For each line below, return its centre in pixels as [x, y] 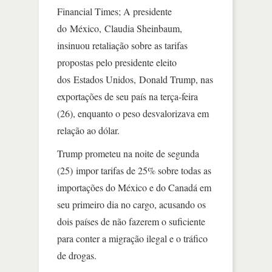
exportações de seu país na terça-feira [127, 96]
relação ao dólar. [88, 130]
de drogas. [77, 255]
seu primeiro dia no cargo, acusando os [131, 204]
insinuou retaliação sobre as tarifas [122, 45]
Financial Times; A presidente [114, 11]
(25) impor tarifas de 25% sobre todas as [134, 170]
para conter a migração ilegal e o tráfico [132, 238]
